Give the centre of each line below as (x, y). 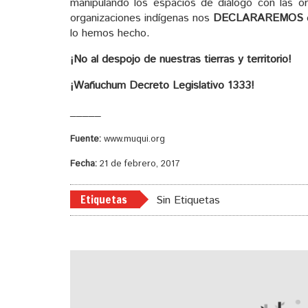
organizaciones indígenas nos (142, 18)
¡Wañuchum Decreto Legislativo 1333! (162, 85)
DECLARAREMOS (258, 18)
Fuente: (86, 139)
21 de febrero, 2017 (139, 164)
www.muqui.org (133, 139)
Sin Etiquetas (188, 201)
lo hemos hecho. (110, 33)
